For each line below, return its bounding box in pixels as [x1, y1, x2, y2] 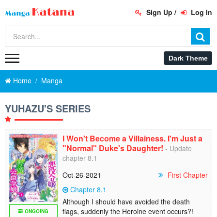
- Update [163, 143, 192, 153]
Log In [188, 7, 212, 17]
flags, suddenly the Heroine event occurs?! [62, 206, 193, 216]
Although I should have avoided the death [62, 197, 190, 206]
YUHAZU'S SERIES [5, 101, 91, 115]
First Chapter [168, 170, 208, 180]
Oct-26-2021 [62, 170, 101, 180]
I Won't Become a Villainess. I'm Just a [62, 133, 202, 144]
